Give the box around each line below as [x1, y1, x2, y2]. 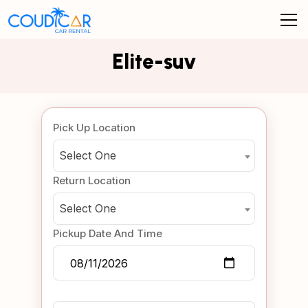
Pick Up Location [53, 121, 135, 134]
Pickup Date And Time [53, 227, 162, 240]
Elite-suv [111, 49, 197, 74]
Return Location [53, 174, 131, 187]
